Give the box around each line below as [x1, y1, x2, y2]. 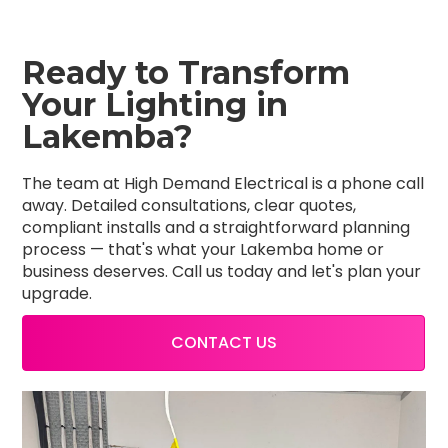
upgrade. [22, 282, 93, 306]
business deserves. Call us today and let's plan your [22, 260, 422, 284]
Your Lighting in [22, 85, 289, 125]
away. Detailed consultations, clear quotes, [22, 194, 357, 218]
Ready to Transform [22, 53, 351, 93]
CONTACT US [171, 331, 277, 355]
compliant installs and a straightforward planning [22, 216, 411, 240]
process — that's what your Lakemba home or [22, 238, 385, 262]
